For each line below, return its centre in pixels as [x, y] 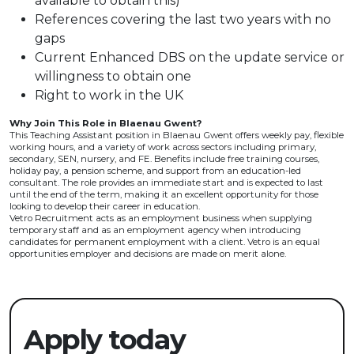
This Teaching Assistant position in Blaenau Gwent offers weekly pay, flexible [177, 135]
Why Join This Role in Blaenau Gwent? [105, 123]
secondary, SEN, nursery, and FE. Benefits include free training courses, [164, 159]
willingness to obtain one [113, 76]
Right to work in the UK [109, 95]
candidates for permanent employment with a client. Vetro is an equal [165, 242]
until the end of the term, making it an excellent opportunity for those [164, 194]
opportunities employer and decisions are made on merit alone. [148, 254]
